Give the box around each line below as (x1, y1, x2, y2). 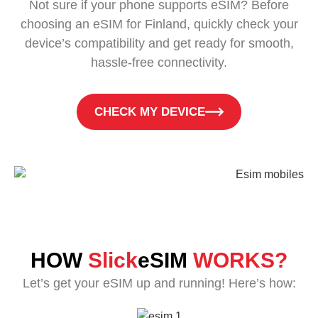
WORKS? (193, 248, 287, 272)
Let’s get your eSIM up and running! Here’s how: (22, 275, 296, 290)
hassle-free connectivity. (91, 55, 227, 70)
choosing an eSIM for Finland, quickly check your (20, 17, 298, 31)
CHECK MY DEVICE (94, 105, 205, 119)
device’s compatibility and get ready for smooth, (24, 36, 294, 50)
